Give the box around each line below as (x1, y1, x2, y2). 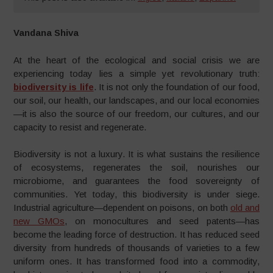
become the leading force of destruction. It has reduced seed (13, 229, 260, 239)
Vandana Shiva (13, 27, 79, 38)
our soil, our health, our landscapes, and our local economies (13, 94, 260, 105)
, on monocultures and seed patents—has (65, 216, 260, 226)
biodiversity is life (13, 81, 94, 92)
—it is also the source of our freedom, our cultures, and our (13, 108, 260, 119)
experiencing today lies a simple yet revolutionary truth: (13, 68, 260, 79)
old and (230, 202, 260, 213)
